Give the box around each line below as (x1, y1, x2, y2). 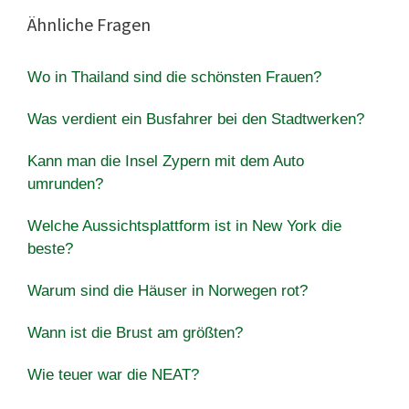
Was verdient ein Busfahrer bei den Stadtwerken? (27, 110, 364, 128)
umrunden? (27, 174, 103, 193)
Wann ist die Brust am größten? (27, 323, 243, 341)
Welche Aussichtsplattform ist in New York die (27, 216, 341, 235)
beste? (27, 239, 73, 257)
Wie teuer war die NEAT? (27, 365, 199, 383)
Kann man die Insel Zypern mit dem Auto (27, 152, 304, 170)
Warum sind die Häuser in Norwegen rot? (27, 281, 308, 299)
